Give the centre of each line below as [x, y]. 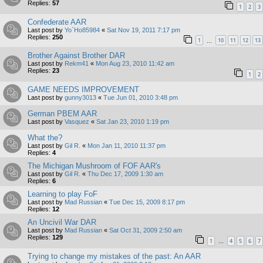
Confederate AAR [57, 22]
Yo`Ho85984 [82, 30]
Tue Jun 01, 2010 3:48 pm [141, 97]
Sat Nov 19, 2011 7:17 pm [144, 30]
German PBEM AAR [62, 113]
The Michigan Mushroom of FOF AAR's [94, 166]
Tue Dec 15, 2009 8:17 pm [147, 202]
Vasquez [77, 121]
